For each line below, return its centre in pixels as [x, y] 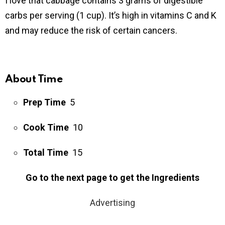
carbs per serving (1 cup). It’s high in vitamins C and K [111, 16]
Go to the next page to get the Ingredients [113, 178]
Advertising [113, 203]
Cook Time [46, 128]
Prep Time [44, 102]
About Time [35, 80]
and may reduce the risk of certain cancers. [91, 31]
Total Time [46, 153]
